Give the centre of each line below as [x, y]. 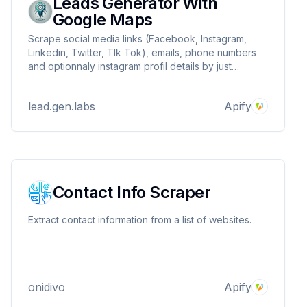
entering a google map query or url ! [110, 80]
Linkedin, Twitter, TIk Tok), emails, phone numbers [142, 52]
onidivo [47, 287]
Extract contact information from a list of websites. [140, 220]
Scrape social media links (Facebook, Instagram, [137, 39]
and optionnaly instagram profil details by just [130, 66]
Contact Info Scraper [132, 192]
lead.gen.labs [62, 106]
